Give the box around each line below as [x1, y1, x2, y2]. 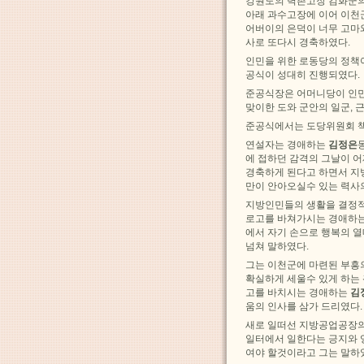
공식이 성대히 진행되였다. [245, 68, 360, 80]
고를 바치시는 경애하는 [245, 286, 350, 298]
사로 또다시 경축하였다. [245, 36, 350, 48]
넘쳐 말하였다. [245, 240, 309, 252]
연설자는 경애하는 [245, 138, 328, 150]
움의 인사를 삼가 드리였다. [245, 300, 362, 312]
